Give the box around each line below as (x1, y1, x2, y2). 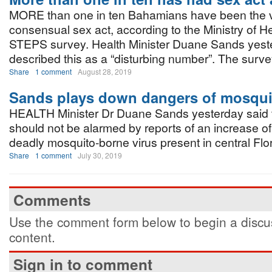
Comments (13, 189, 91, 210)
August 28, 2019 (78, 66, 132, 76)
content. (9, 228, 55, 246)
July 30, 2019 (78, 150, 122, 160)
